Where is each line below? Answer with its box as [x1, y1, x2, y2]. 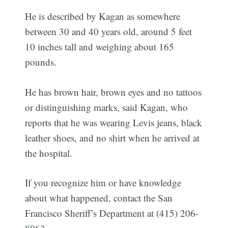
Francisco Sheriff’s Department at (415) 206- [25, 207, 199, 220]
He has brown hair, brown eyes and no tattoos [25, 85, 202, 98]
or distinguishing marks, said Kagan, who [25, 100, 188, 113]
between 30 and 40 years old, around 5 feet [25, 25, 192, 38]
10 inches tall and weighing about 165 [25, 40, 175, 53]
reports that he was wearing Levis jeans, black [25, 116, 203, 129]
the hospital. [25, 146, 73, 159]
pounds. [25, 55, 57, 69]
